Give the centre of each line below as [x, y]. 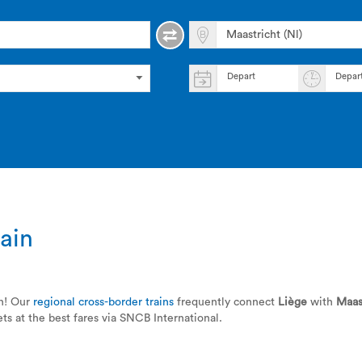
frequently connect [226, 302]
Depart [242, 76]
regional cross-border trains [103, 302]
